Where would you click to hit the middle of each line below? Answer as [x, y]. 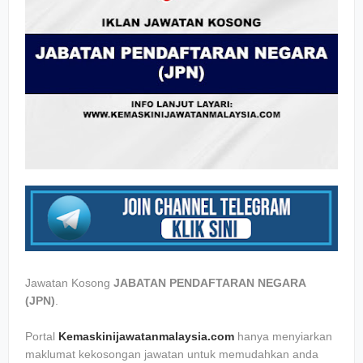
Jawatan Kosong [69, 283]
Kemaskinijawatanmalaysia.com [146, 336]
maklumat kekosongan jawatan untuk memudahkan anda [172, 354]
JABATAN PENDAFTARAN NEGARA [209, 283]
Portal [42, 336]
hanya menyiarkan [283, 336]
